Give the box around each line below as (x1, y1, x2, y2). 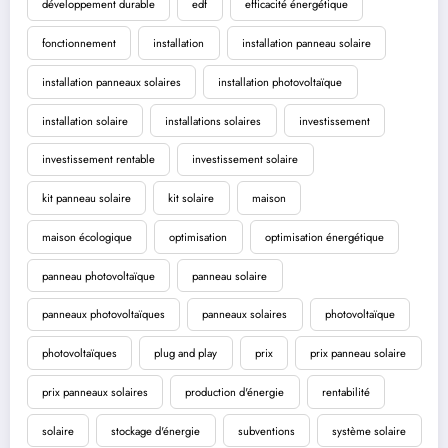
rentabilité (321, 383, 370, 400)
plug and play (154, 345, 218, 362)
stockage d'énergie (111, 422, 201, 439)
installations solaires (165, 112, 262, 129)
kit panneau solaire (41, 190, 131, 207)
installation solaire (41, 112, 128, 129)
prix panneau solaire (310, 345, 407, 362)
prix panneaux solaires (41, 383, 148, 400)
